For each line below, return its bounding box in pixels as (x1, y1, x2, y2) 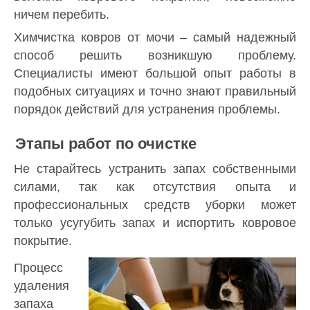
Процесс (14, 260, 63, 275)
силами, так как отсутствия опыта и (14, 179, 296, 194)
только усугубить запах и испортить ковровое (14, 215, 296, 230)
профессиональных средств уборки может (14, 197, 296, 212)
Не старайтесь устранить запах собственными (14, 161, 296, 176)
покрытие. (14, 233, 72, 248)
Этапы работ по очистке (15, 134, 197, 152)
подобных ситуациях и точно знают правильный (14, 84, 296, 98)
